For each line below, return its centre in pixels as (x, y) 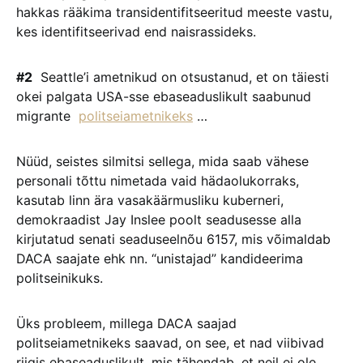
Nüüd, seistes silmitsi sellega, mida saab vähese (162, 161)
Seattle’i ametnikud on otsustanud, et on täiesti (181, 77)
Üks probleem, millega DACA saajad (126, 323)
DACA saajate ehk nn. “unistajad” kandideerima (160, 258)
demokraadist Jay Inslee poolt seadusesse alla (159, 220)
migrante (47, 116)
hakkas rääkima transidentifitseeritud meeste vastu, (174, 12)
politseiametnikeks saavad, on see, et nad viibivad (170, 343)
